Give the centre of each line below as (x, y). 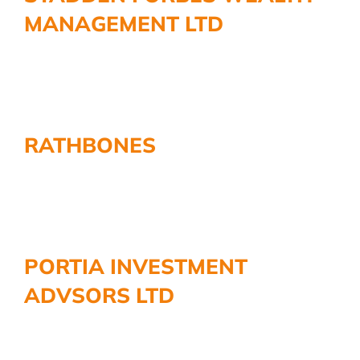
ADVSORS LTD (99, 296)
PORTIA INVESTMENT (136, 267)
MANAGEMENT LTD (124, 24)
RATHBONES (90, 145)
